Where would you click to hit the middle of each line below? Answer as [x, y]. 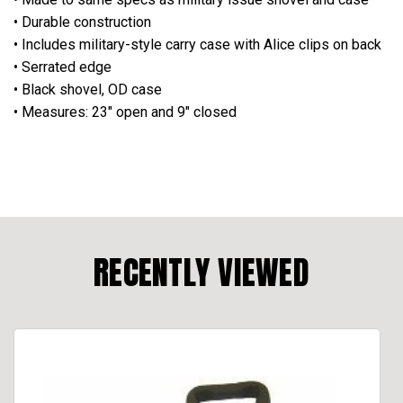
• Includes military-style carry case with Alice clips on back [197, 44]
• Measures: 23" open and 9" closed [125, 112]
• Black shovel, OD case [88, 89]
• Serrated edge [63, 67]
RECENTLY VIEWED [201, 272]
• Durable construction [82, 22]
